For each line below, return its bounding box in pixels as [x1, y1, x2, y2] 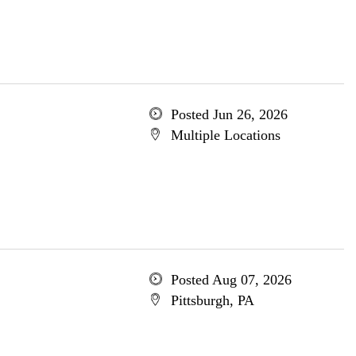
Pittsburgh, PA [170, 292, 254, 308]
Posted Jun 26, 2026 [170, 106, 288, 122]
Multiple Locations [170, 127, 281, 143]
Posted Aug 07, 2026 [170, 272, 292, 288]
